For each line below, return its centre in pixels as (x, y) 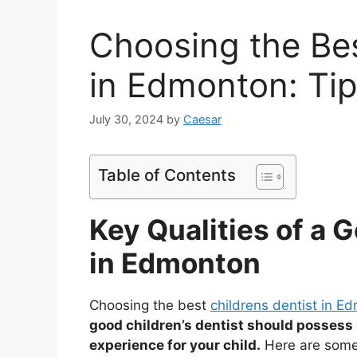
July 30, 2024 (126, 120)
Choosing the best (150, 306)
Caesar (202, 120)
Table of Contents (167, 175)
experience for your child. (175, 345)
